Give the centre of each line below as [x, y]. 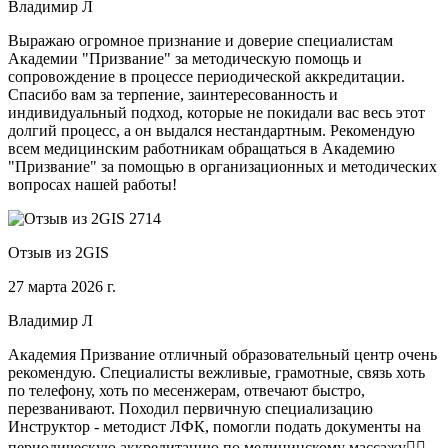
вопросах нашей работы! [92, 185]
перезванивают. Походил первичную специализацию [190, 409]
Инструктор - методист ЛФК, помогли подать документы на [214, 427]
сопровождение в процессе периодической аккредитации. [206, 77]
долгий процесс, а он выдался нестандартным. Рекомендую [211, 131]
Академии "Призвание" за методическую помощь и [185, 59]
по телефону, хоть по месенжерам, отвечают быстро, [186, 391]
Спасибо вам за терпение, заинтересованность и [173, 95]
